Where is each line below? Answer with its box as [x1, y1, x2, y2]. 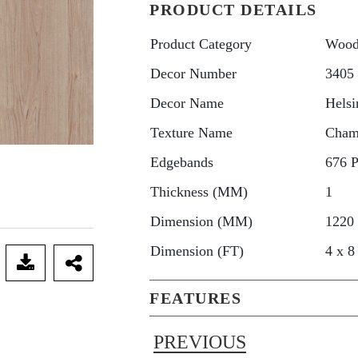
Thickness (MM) [150, 184, 249, 200]
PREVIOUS [153, 332, 247, 352]
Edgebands [150, 154, 214, 170]
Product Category [150, 36, 253, 52]
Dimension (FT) [150, 243, 245, 259]
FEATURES [149, 289, 242, 307]
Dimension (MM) [150, 213, 253, 229]
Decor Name [150, 95, 225, 111]
